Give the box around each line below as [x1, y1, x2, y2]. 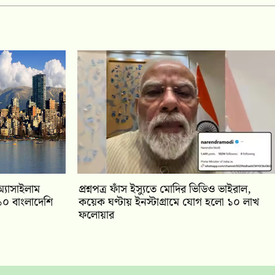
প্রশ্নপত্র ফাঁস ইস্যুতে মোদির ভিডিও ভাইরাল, [79, 180, 252, 198]
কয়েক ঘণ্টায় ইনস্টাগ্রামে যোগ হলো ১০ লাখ [79, 193, 260, 211]
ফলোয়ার [79, 206, 115, 224]
